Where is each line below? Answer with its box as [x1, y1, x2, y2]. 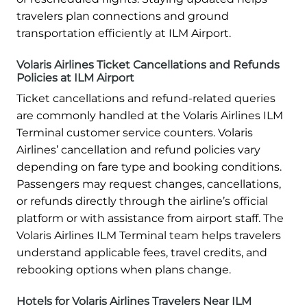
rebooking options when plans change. [16, 263, 231, 277]
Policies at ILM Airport [16, 71, 134, 85]
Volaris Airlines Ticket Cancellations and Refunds [16, 58, 280, 72]
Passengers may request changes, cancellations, [16, 177, 281, 191]
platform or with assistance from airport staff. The [16, 212, 284, 225]
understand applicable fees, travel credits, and [16, 246, 267, 260]
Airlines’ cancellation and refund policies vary [16, 143, 260, 157]
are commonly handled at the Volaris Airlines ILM [16, 109, 283, 123]
